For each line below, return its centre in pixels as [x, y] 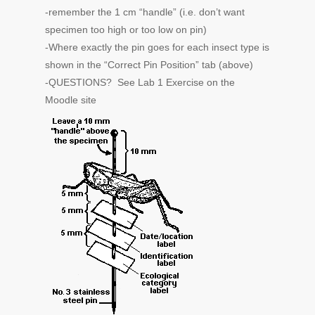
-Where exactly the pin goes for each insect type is [157, 47]
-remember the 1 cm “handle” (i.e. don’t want [145, 12]
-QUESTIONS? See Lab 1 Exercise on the [140, 82]
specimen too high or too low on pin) [126, 30]
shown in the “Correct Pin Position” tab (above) [149, 65]
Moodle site [71, 100]
